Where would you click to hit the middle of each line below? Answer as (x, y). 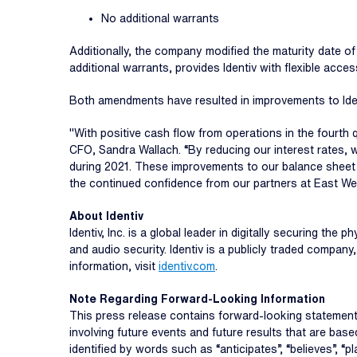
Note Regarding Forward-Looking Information (197, 299)
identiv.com (187, 266)
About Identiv (106, 216)
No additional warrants (160, 18)
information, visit (114, 266)
